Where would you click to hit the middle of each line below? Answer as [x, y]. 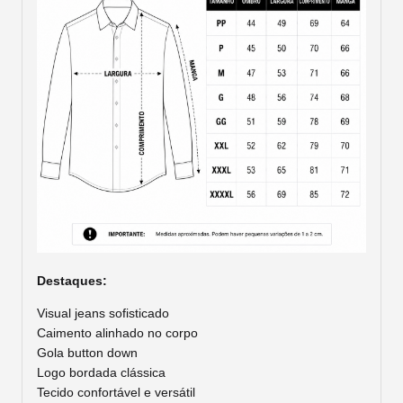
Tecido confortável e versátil [116, 392]
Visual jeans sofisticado [103, 313]
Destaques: [72, 280]
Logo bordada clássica [101, 372]
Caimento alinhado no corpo [117, 332]
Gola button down [87, 352]
